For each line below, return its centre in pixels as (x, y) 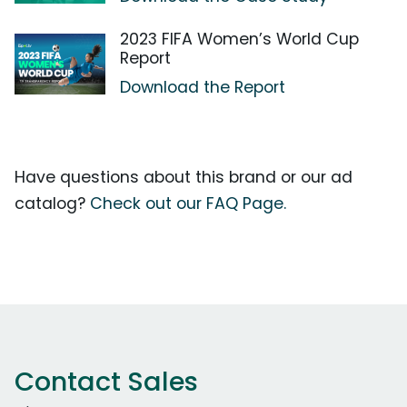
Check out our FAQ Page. (188, 203)
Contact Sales (106, 381)
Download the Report (203, 87)
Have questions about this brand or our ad (184, 177)
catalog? (52, 203)
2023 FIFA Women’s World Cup (239, 39)
